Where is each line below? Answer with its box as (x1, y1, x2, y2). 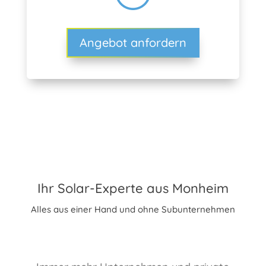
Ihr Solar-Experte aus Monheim (37, 180, 229, 197)
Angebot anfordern (79, 35, 186, 50)
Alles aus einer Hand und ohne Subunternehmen (30, 204, 235, 216)
